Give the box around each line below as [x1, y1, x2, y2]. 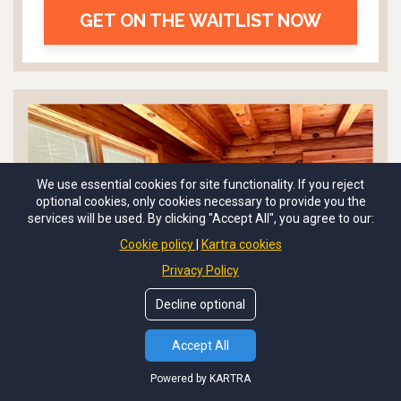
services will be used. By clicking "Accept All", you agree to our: [27, 211, 374, 226]
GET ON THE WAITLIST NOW [80, 10, 321, 31]
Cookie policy [119, 237, 196, 252]
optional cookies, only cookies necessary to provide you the [35, 194, 366, 209]
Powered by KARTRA [150, 372, 251, 385]
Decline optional [156, 297, 245, 311]
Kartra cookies [200, 237, 282, 252]
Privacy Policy [162, 263, 239, 277]
